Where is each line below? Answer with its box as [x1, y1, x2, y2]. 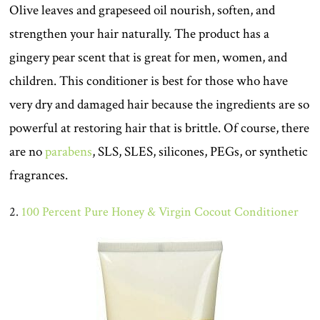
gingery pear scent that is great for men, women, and [9, 49, 288, 67]
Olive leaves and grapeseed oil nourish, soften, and [9, 1, 276, 20]
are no [9, 143, 46, 161]
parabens [45, 143, 93, 161]
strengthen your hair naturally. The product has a [9, 25, 270, 44]
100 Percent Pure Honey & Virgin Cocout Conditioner [21, 204, 299, 221]
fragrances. [9, 166, 69, 185]
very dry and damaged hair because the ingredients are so [9, 96, 310, 114]
